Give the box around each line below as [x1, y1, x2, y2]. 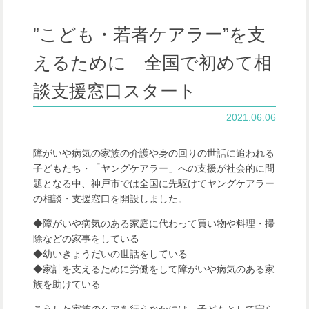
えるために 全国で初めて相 [33, 52, 272, 73]
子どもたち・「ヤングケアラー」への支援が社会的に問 [33, 163, 275, 174]
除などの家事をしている [33, 233, 140, 244]
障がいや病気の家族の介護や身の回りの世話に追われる [33, 148, 275, 159]
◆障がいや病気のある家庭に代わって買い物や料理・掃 [33, 218, 275, 229]
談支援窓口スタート [33, 81, 197, 101]
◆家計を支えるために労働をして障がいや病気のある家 [33, 263, 275, 275]
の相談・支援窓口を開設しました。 [33, 193, 188, 204]
